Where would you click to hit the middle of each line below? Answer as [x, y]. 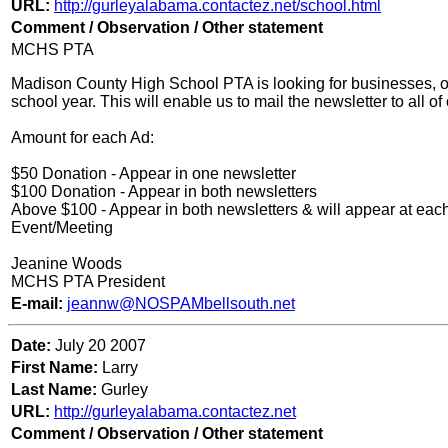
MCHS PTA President [88, 282]
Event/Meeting [62, 228]
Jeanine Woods [66, 264]
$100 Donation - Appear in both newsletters [164, 192]
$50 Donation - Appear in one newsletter [153, 174]
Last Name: [54, 390]
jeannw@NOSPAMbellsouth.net [181, 304]
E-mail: [39, 304]
